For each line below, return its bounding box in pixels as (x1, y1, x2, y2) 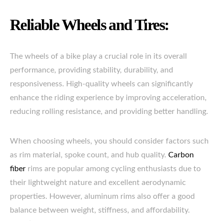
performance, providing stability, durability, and (10, 66, 173, 74)
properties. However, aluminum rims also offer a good (10, 192, 195, 200)
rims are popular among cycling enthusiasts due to (26, 165, 201, 173)
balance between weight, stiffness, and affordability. (10, 206, 190, 214)
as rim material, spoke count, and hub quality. (10, 151, 168, 159)
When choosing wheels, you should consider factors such (10, 137, 209, 145)
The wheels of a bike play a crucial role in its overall (10, 52, 187, 60)
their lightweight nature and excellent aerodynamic (10, 179, 186, 186)
